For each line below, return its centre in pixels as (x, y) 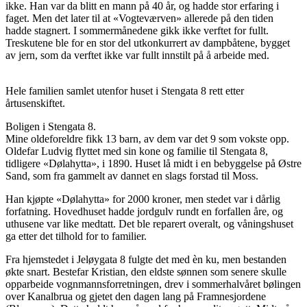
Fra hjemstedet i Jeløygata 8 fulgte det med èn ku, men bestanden (146, 260)
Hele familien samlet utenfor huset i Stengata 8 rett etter (125, 91)
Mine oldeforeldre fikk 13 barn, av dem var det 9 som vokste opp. (147, 139)
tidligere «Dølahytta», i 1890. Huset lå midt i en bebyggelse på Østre (153, 164)
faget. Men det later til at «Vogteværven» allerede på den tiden (139, 19)
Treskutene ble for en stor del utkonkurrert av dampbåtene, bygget (148, 43)
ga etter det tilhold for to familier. (76, 236)
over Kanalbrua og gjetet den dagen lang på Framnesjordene (136, 297)
